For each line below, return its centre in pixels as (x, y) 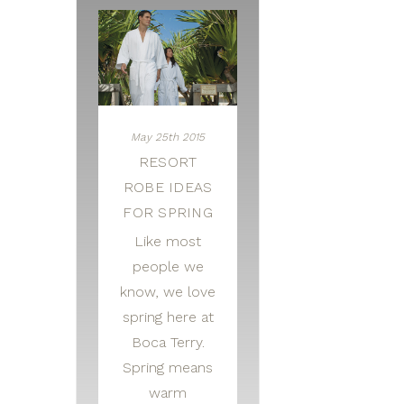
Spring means (168, 368)
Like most (168, 242)
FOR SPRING (168, 213)
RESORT (168, 162)
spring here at (168, 317)
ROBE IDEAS (168, 188)
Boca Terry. (168, 343)
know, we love (168, 292)
